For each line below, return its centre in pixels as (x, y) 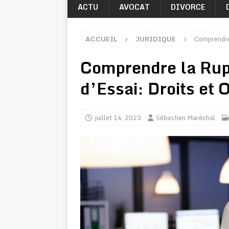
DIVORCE (188, 7)
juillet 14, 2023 (118, 118)
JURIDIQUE (156, 39)
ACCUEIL (101, 39)
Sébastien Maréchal (186, 118)
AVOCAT (134, 7)
